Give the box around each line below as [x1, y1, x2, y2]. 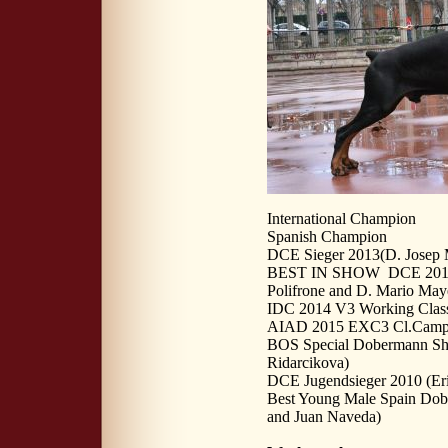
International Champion [267, 209, 416, 227]
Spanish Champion [267, 227, 387, 245]
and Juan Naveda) [267, 407, 381, 425]
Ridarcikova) [267, 353, 349, 371]
